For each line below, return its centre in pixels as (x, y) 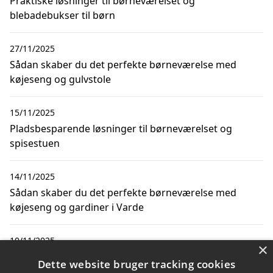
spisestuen (35, 143)
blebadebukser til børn (62, 15)
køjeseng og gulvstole (60, 79)
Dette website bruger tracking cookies (136, 264)
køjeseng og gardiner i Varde (77, 207)
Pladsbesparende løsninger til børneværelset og (121, 128)
